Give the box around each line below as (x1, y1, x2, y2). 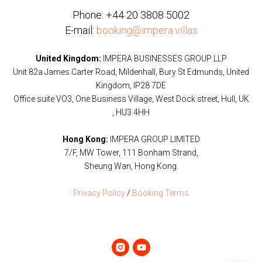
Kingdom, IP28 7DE (96, 80, 166, 90)
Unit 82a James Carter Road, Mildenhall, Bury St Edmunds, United (13, 67, 249, 77)
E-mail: (64, 23, 96, 36)
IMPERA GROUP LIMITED (108, 134, 200, 144)
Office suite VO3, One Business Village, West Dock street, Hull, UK (13, 94, 249, 104)
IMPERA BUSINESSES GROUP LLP (101, 53, 227, 63)
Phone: (73, 8, 106, 21)
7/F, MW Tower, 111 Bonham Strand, (64, 147, 198, 157)
